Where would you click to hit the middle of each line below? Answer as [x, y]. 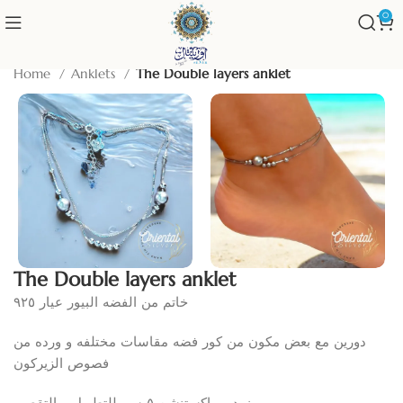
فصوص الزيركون [62, 363]
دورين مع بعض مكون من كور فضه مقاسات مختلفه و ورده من [190, 341]
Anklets [96, 73]
